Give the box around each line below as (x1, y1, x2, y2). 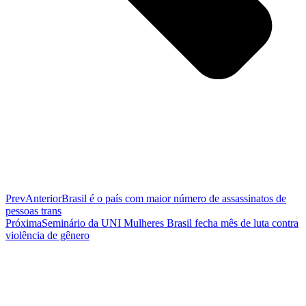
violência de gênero (5, 229, 89, 242)
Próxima (5, 217, 42, 229)
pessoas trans (5, 205, 61, 217)
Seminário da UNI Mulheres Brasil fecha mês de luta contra (42, 217, 298, 229)
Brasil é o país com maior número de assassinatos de (61, 193, 286, 205)
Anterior (25, 193, 61, 205)
